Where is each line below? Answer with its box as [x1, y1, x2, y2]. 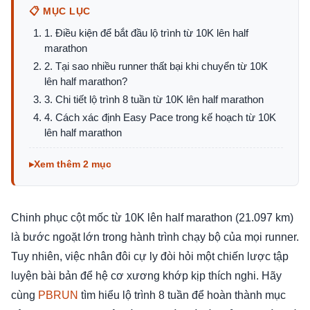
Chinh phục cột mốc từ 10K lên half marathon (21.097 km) [11, 212, 293, 224]
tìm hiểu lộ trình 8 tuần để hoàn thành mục [78, 289, 286, 302]
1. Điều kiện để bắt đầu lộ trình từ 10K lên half [44, 27, 248, 39]
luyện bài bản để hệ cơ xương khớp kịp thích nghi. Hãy [11, 270, 282, 282]
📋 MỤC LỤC [29, 6, 91, 17]
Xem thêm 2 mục [34, 158, 111, 170]
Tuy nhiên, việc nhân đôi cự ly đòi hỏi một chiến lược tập [11, 250, 289, 263]
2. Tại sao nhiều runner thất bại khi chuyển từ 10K [44, 60, 268, 73]
